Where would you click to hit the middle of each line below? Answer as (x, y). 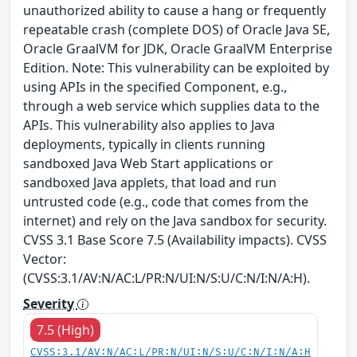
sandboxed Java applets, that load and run (150, 182)
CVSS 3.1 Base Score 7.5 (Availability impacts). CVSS (175, 239)
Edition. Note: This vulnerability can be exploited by (176, 67)
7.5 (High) (65, 330)
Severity (50, 303)
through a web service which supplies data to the (171, 106)
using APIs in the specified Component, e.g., (155, 86)
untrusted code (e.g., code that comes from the (166, 201)
